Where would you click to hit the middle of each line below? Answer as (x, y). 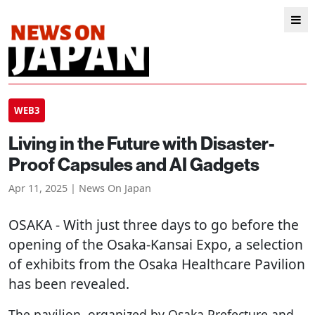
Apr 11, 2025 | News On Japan (80, 188)
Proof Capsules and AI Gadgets (134, 164)
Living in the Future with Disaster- (142, 143)
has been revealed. (69, 284)
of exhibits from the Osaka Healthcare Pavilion (157, 264)
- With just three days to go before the (175, 225)
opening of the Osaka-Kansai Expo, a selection (156, 244)
